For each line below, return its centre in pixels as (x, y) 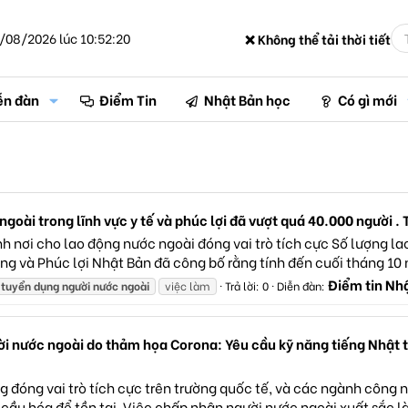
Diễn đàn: (302, 286)
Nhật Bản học (248, 99)
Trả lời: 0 (247, 286)
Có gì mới (367, 99)
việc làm (188, 286)
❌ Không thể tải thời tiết (318, 38)
